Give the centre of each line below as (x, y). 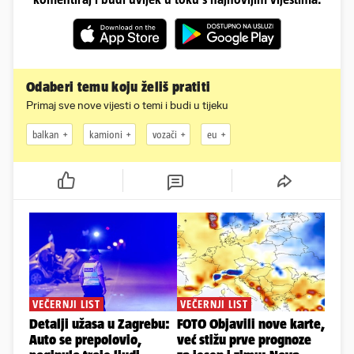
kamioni (106, 134)
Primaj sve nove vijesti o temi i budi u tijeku (127, 106)
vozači (165, 134)
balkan (46, 134)
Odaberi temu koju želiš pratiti (119, 87)
